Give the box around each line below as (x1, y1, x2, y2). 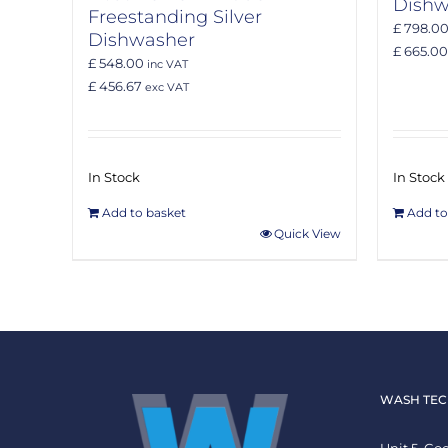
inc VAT (144, 57, 188, 71)
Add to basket (102, 205, 186, 221)
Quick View (274, 226, 341, 242)
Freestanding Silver (88, 5, 262, 28)
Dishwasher (88, 28, 195, 51)
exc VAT (142, 80, 189, 94)
